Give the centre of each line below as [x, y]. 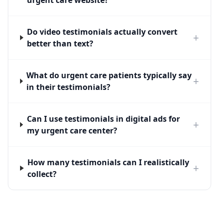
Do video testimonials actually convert [102, 32]
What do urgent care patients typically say [109, 75]
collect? [42, 174]
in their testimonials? [69, 87]
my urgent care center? [72, 131]
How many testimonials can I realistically [109, 162]
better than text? [60, 44]
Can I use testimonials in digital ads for [103, 119]
